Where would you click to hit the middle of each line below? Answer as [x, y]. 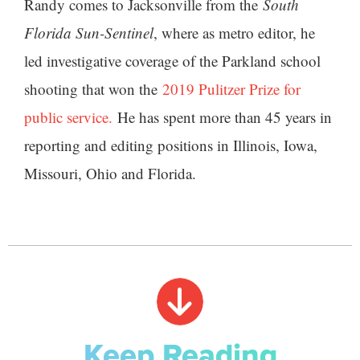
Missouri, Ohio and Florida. [112, 174]
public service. [68, 117]
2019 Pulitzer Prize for [231, 89]
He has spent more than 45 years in [222, 117]
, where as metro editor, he [234, 33]
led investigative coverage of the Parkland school [172, 61]
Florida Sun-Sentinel [89, 33]
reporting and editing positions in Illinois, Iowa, [171, 145]
